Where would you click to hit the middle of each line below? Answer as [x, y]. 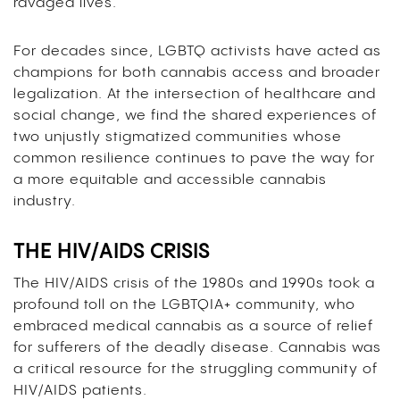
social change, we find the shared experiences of [195, 116]
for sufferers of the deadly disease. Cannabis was [197, 348]
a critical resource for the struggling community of [196, 370]
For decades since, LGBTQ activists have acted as [197, 52]
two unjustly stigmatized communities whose [178, 137]
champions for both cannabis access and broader [197, 73]
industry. [45, 202]
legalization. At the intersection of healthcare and [195, 95]
